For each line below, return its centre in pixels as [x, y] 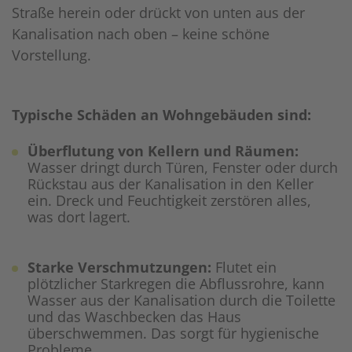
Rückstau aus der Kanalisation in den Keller [170, 184]
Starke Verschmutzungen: [119, 268]
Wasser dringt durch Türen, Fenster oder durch [183, 168]
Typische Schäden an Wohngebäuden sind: [161, 115]
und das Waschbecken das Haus [134, 317]
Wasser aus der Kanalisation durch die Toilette [181, 301]
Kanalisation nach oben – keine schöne [141, 34]
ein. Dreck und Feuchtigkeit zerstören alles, [169, 201]
